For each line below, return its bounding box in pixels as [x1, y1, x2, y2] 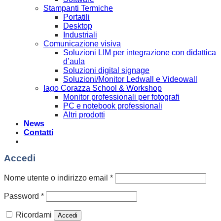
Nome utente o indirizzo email [4, 174, 110, 183]
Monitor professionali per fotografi [63, 92, 180, 101]
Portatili [63, 12, 90, 21]
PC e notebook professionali [63, 101, 162, 110]
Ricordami [16, 211, 52, 220]
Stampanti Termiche [43, 3, 113, 12]
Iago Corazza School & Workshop [43, 83, 162, 92]
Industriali [63, 30, 97, 39]
